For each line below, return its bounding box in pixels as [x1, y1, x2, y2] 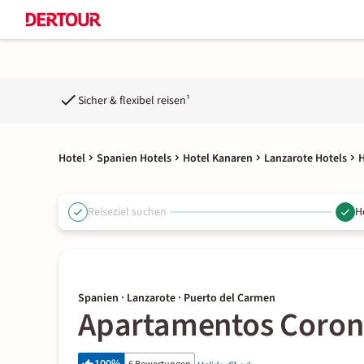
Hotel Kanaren [183, 150, 253, 167]
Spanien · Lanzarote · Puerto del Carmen [78, 290, 275, 306]
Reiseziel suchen [88, 203, 167, 220]
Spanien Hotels [97, 150, 171, 167]
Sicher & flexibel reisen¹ [78, 92, 190, 109]
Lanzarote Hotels [264, 150, 347, 167]
